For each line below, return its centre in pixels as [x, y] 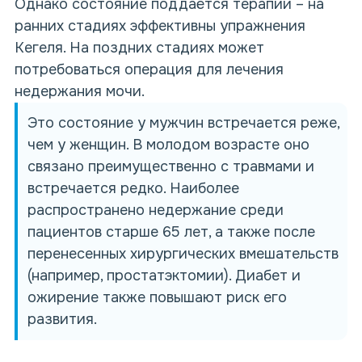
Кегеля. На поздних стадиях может [139, 48]
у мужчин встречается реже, [236, 123]
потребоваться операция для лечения [149, 69]
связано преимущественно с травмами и [171, 166]
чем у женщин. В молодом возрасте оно [168, 145]
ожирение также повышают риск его [157, 297]
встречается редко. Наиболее [133, 188]
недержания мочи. [80, 91]
